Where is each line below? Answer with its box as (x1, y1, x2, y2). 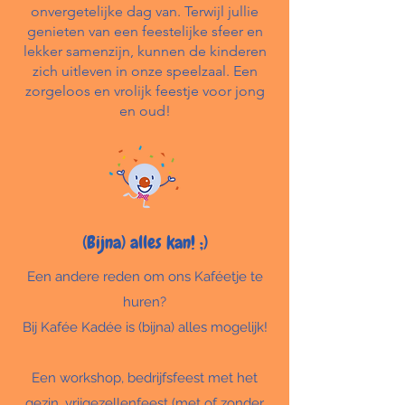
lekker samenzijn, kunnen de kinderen (23, 42, 267, 60)
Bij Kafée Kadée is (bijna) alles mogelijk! (22, 319, 268, 335)
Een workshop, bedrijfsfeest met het (32, 370, 258, 386)
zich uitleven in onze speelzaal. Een (32, 62, 258, 80)
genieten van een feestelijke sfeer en (26, 23, 263, 40)
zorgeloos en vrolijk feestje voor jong (24, 82, 265, 99)
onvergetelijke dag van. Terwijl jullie (31, 3, 259, 20)
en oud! (118, 102, 171, 119)
